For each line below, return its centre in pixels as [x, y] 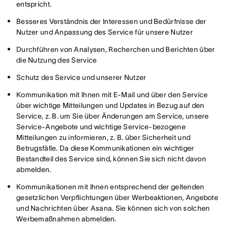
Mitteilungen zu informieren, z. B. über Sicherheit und [104, 137]
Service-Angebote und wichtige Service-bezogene [101, 127]
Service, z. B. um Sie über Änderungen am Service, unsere [113, 116]
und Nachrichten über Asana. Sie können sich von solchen [113, 208]
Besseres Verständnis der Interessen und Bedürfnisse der [111, 21]
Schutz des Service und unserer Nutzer [81, 77]
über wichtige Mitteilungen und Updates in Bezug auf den [110, 105]
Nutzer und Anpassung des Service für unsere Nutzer [105, 32]
